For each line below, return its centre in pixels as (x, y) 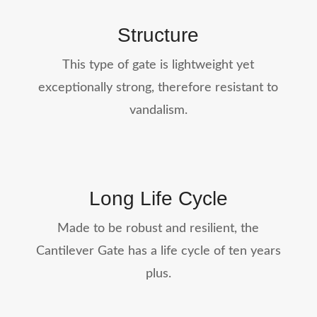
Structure (158, 35)
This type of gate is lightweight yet (158, 65)
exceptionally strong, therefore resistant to (158, 88)
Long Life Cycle (158, 199)
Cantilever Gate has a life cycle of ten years (158, 252)
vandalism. (158, 111)
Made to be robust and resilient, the (158, 229)
